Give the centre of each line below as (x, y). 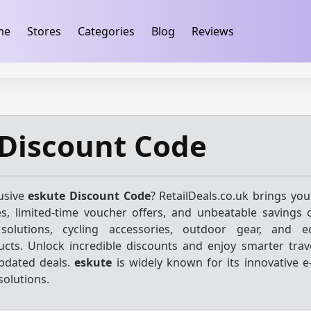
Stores (44, 31)
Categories (106, 31)
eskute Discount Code (89, 196)
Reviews (212, 31)
